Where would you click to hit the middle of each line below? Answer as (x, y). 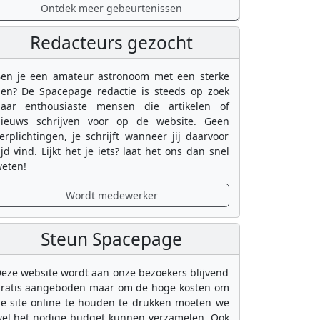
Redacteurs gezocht (111, 42)
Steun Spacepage (111, 239)
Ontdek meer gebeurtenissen (111, 9)
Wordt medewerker (111, 195)
